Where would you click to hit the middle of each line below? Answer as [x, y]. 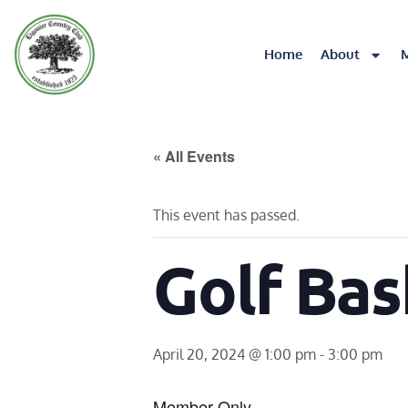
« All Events [194, 156]
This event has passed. [226, 215]
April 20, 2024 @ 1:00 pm [235, 354]
